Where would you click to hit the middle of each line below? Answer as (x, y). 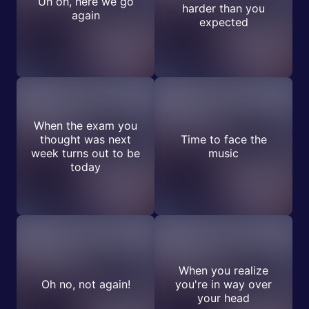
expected (223, 22)
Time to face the (223, 139)
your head (223, 298)
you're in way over (223, 284)
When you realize (223, 270)
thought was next (86, 139)
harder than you (223, 8)
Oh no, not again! (86, 284)
